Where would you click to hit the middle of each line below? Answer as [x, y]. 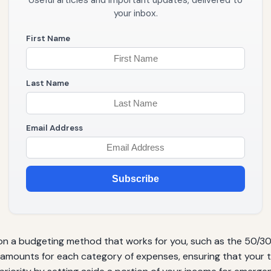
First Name [48, 39]
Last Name [47, 83]
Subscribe [135, 179]
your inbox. [135, 14]
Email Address [54, 128]
